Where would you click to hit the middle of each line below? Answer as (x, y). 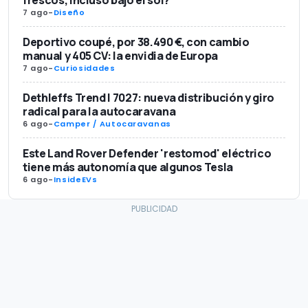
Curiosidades (84, 68)
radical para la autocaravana (99, 111)
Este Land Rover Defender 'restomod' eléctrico (147, 153)
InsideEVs (75, 179)
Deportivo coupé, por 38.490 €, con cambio (136, 42)
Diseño (69, 12)
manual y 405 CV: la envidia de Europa (121, 55)
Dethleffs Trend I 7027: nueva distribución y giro (148, 97)
